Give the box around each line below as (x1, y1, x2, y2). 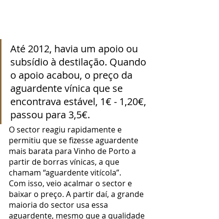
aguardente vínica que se (10, 81, 125, 95)
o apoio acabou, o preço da (10, 68, 135, 82)
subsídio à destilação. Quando (10, 55, 149, 68)
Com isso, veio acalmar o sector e (9, 177, 134, 189)
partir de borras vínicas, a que (9, 156, 121, 167)
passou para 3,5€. (10, 108, 90, 121)
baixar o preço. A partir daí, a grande (9, 188, 146, 199)
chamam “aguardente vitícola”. (9, 167, 121, 178)
